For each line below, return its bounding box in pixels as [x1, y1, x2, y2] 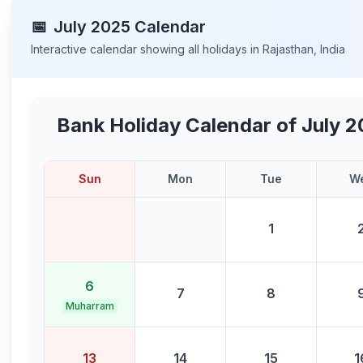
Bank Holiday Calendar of [57, 113, 302, 137]
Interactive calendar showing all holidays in [31, 42, 263, 56]
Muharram [65, 299, 114, 312]
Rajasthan [263, 42, 314, 56]
